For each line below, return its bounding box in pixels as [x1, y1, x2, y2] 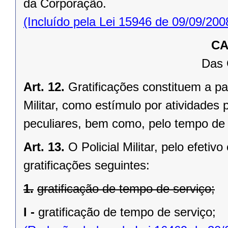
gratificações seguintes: [23, 158, 150, 172]
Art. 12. [23, 79, 65, 94]
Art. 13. [23, 139, 65, 154]
